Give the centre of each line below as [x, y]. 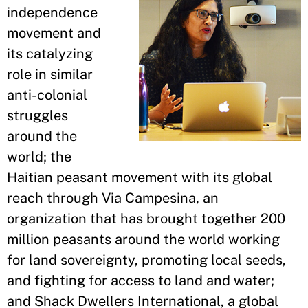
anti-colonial [47, 95]
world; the [39, 157]
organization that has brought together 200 [146, 219]
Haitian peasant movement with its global [140, 177]
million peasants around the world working [143, 239]
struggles [37, 115]
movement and [54, 33]
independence [52, 12]
